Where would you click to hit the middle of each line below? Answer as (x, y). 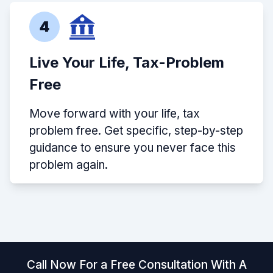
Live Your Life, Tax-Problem (127, 63)
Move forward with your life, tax (115, 114)
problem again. (69, 165)
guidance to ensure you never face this (133, 148)
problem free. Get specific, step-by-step (136, 131)
